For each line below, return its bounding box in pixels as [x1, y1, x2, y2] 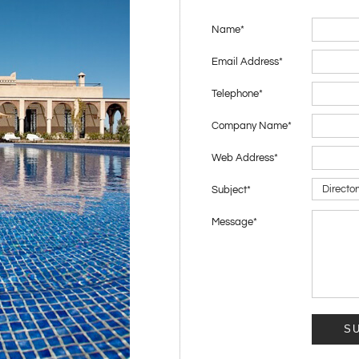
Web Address [212, 152, 274, 163]
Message [212, 216, 253, 228]
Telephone [212, 88, 259, 99]
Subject [212, 184, 247, 196]
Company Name [212, 120, 288, 131]
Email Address [212, 56, 279, 67]
